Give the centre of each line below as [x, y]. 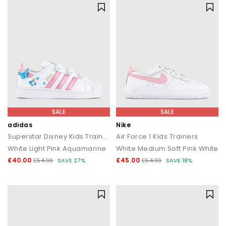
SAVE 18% [179, 160]
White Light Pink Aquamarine [57, 149]
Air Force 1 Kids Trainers [157, 136]
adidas [20, 125]
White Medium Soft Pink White [167, 149]
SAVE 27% [72, 160]
